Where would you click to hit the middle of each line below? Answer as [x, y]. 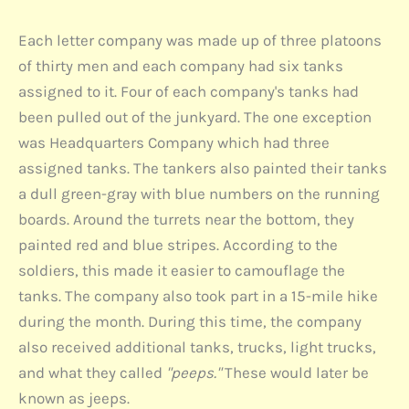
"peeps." [195, 373]
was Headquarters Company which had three [174, 143]
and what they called [92, 373]
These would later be [297, 373]
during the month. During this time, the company [190, 322]
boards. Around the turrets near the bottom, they [186, 220]
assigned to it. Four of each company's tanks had [189, 92]
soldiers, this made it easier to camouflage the [182, 271]
